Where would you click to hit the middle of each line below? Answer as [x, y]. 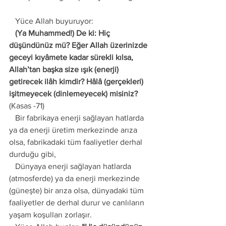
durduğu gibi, [34, 154]
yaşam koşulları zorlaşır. [51, 215]
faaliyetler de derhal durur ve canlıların [78, 203]
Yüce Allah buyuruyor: [55, 21]
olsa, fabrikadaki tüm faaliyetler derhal [77, 142]
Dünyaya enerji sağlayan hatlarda [12, 166]
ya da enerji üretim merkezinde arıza [74, 130]
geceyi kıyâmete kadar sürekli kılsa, [72, 57]
